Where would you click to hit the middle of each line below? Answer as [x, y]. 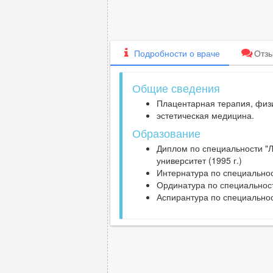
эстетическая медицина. [205, 115]
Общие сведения [176, 88]
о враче [203, 53]
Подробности [160, 53]
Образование [166, 133]
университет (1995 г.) [199, 161]
